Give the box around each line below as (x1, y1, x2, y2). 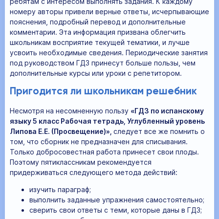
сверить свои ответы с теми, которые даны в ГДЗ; (29, 205, 202, 214)
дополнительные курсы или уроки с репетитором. (10, 68, 182, 77)
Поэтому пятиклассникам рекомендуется (10, 157, 152, 166)
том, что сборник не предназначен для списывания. (10, 137, 188, 146)
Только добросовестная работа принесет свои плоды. (10, 147, 199, 156)
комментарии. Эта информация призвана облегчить (10, 27, 186, 36)
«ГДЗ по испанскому (131, 106, 204, 115)
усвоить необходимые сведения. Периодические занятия (10, 48, 208, 57)
